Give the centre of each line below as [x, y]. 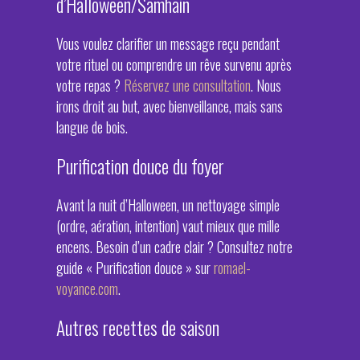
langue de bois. [92, 127]
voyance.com [87, 288]
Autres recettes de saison [138, 327]
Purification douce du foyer [140, 166]
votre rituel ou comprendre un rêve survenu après [174, 64]
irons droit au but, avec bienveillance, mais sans [170, 106]
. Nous [266, 85]
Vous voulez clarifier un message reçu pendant [168, 43]
